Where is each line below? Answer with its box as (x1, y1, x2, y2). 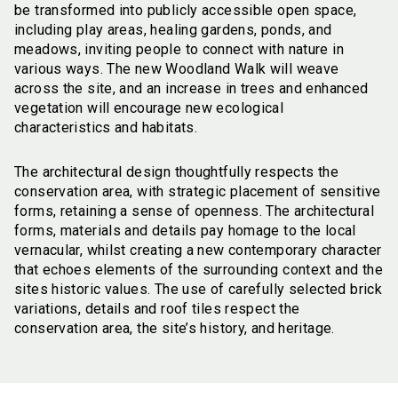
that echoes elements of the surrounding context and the (14, 260, 383, 278)
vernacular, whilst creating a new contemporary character (14, 241, 382, 259)
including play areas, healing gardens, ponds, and (14, 20, 332, 38)
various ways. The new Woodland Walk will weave (14, 60, 339, 77)
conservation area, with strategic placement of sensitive (14, 182, 381, 200)
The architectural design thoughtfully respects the (14, 163, 339, 180)
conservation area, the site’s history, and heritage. (14, 319, 335, 337)
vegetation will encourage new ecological (14, 99, 284, 116)
